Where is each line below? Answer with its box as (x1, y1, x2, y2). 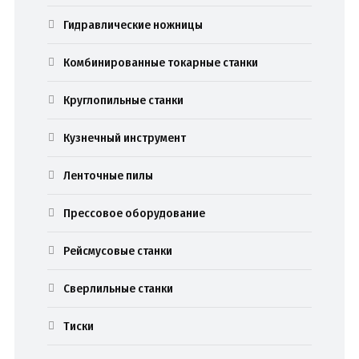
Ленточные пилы (63, 168, 154, 183)
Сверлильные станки (63, 281, 174, 296)
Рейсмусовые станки (63, 244, 173, 258)
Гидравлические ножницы (63, 18, 204, 32)
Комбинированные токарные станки (63, 55, 259, 70)
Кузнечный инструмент (63, 131, 187, 145)
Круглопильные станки (63, 93, 184, 107)
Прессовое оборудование (63, 206, 206, 220)
